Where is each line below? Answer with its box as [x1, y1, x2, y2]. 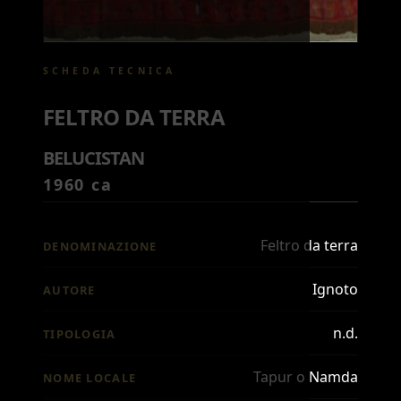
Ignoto [312, 279, 358, 299]
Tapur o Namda [253, 367, 358, 387]
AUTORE [43, 282, 96, 298]
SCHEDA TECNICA [43, 64, 176, 77]
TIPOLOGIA [43, 326, 116, 342]
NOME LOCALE [43, 370, 137, 386]
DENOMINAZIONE [43, 238, 158, 254]
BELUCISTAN [43, 146, 144, 170]
